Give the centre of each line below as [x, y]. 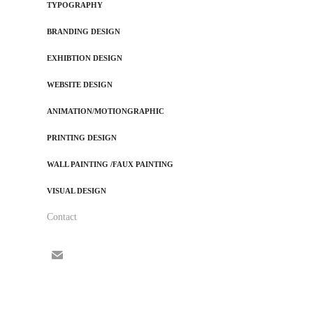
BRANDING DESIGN [84, 31]
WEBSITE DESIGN [80, 85]
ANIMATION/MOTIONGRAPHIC [106, 111]
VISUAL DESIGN [77, 191]
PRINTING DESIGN [82, 138]
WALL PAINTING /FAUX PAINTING [110, 164]
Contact [62, 217]
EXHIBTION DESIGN [85, 58]
